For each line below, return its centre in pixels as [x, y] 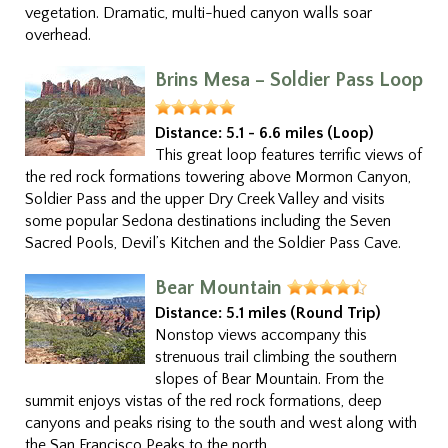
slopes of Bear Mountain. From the [269, 379]
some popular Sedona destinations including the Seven [208, 221]
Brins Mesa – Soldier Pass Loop [289, 80]
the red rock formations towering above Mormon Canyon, [218, 177]
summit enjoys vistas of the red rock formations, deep [203, 401]
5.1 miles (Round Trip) [303, 313]
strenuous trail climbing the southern [276, 357]
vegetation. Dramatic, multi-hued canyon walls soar [198, 13]
